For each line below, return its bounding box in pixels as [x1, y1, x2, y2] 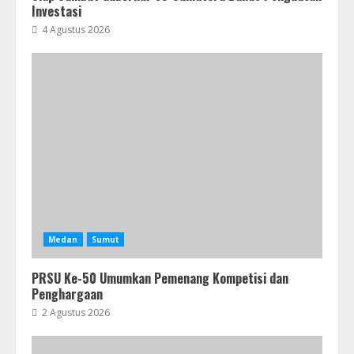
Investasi [32, 2, 81, 21]
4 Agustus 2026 [40, 23, 110, 36]
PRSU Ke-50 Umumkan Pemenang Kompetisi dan [32, 269, 288, 288]
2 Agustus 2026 [40, 306, 110, 319]
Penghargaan [32, 284, 103, 303]
